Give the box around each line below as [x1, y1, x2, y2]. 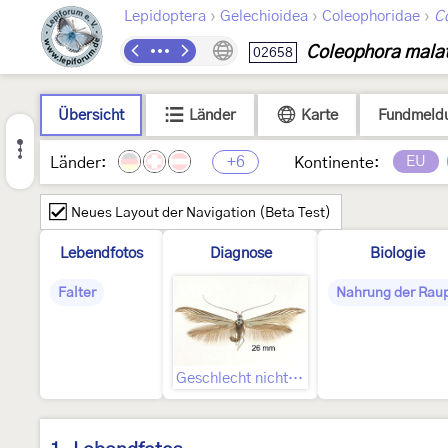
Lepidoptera [124, 9, 206, 24]
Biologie [370, 246, 425, 261]
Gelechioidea [220, 9, 308, 24]
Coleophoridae [322, 9, 420, 24]
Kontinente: [294, 155, 380, 171]
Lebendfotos [60, 246, 143, 261]
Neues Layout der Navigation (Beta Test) [71, 206, 331, 220]
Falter [58, 286, 96, 300]
